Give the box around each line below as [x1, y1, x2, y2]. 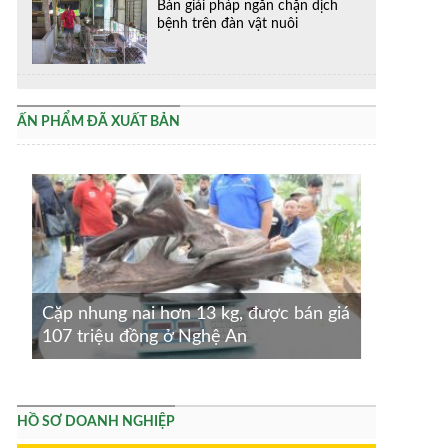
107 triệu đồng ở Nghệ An [42, 328, 247, 347]
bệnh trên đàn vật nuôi [157, 15, 299, 31]
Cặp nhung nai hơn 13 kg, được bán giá [42, 305, 350, 324]
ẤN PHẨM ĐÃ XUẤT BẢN [17, 115, 180, 130]
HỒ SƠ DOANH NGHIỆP [17, 415, 175, 430]
